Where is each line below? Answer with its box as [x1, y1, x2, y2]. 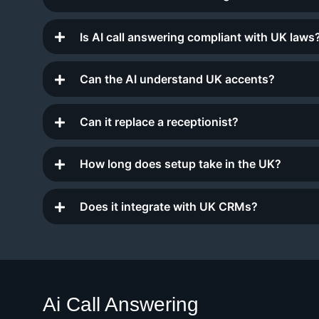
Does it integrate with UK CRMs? [80, 199, 258, 214]
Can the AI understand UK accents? [80, 72, 275, 87]
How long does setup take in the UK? [80, 157, 281, 172]
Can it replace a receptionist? [80, 114, 239, 129]
